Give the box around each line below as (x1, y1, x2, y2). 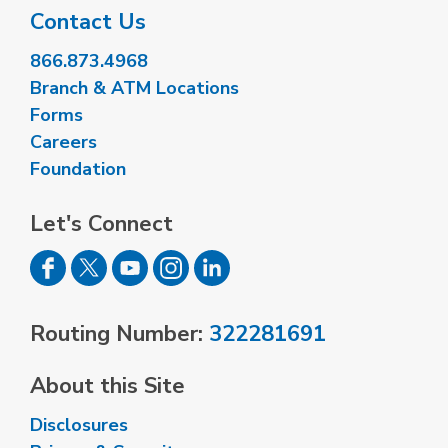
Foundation (30, 157, 126, 182)
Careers (30, 130, 97, 155)
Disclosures (30, 413, 128, 438)
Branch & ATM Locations (30, 76, 239, 101)
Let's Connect (30, 209, 173, 240)
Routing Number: (30, 319, 209, 350)
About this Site (30, 371, 185, 402)
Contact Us (30, 7, 146, 38)
